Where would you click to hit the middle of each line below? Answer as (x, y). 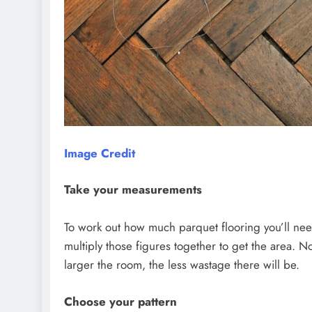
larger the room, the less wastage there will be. (182, 265)
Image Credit (100, 153)
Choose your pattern (120, 301)
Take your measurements (133, 189)
